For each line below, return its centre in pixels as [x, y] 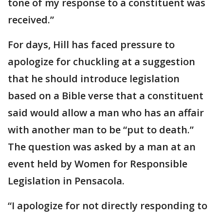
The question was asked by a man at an [102, 147]
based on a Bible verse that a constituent [106, 96]
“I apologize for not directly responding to [108, 206]
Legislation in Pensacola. [66, 181]
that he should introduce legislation [94, 79]
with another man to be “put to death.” [102, 130]
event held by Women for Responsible [98, 164]
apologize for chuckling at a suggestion [101, 62]
